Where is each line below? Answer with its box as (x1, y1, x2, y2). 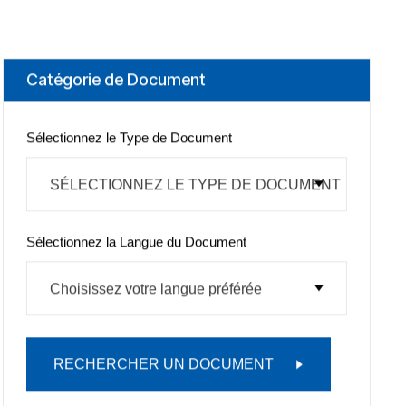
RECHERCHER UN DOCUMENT (53, 361, 274, 377)
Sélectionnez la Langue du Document (26, 238, 246, 255)
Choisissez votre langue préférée (50, 285, 262, 302)
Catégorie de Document (26, 74, 206, 94)
